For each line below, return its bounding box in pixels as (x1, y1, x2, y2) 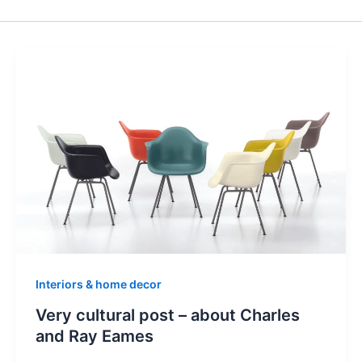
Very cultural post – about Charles (36, 305, 300, 326)
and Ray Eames (36, 326, 154, 347)
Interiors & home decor (36, 277, 162, 292)
